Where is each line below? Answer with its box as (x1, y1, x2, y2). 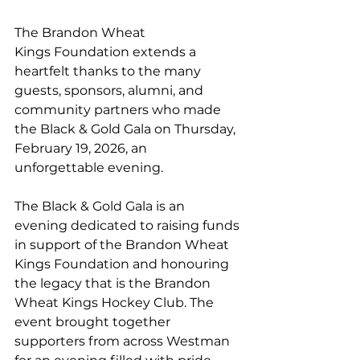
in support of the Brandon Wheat (14, 237, 232, 253)
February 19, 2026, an (14, 141, 150, 157)
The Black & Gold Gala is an (14, 198, 188, 215)
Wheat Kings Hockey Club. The (14, 295, 217, 311)
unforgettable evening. (14, 160, 163, 176)
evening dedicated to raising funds (14, 218, 243, 234)
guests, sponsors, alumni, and (14, 83, 207, 99)
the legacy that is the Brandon (14, 276, 214, 292)
